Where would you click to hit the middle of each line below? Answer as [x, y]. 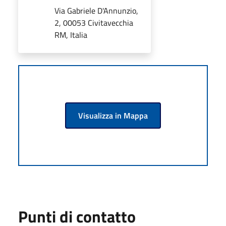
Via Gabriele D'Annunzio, [96, 10]
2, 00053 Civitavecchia [94, 22]
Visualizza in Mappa [113, 115]
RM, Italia [71, 35]
